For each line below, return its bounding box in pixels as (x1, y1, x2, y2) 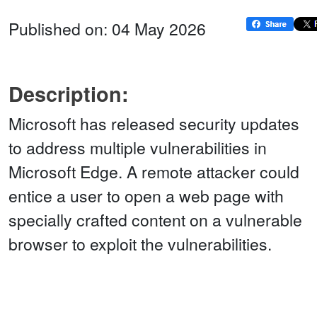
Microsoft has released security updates (8, 112, 299, 136)
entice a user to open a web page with (8, 184, 284, 208)
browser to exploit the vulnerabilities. (8, 232, 272, 256)
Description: (8, 79, 129, 109)
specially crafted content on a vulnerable (8, 208, 302, 232)
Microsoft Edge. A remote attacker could (8, 160, 299, 184)
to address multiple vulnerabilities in (8, 136, 267, 160)
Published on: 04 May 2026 (8, 17, 206, 41)
